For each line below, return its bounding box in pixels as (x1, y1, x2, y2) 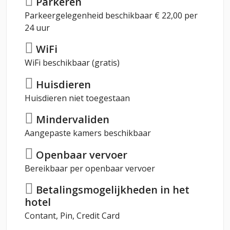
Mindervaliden (33, 112, 109, 127)
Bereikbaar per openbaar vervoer (25, 162, 155, 174)
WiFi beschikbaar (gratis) (25, 57, 120, 69)
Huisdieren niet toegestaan (25, 92, 130, 104)
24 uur (25, 22, 50, 33)
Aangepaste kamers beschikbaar (25, 127, 151, 139)
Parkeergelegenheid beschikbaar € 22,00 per (25, 9, 198, 21)
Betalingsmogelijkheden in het (36, 183, 189, 197)
